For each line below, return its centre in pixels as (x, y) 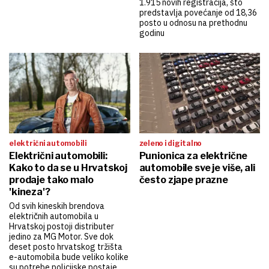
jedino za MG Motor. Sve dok (61, 237)
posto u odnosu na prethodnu (193, 23)
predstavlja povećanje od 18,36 (198, 12)
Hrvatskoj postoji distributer (62, 227)
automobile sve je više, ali (197, 168)
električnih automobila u (54, 216)
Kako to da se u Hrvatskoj (68, 168)
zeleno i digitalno (171, 144)
